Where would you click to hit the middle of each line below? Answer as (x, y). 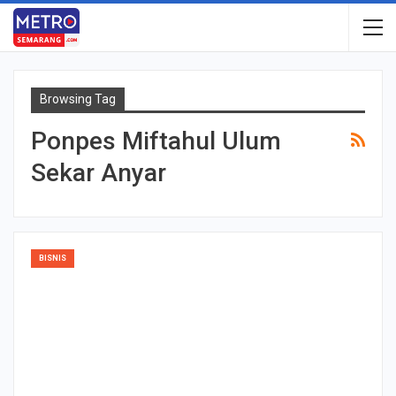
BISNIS (53, 258)
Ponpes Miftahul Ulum (156, 141)
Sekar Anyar (99, 173)
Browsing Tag (78, 99)
